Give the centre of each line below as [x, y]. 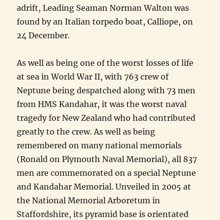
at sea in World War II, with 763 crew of [93, 77]
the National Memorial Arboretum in [89, 201]
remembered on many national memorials [99, 146]
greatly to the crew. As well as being [86, 132]
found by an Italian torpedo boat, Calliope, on [105, 22]
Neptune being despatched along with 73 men [106, 91]
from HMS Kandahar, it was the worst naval [102, 104]
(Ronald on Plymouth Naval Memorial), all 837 [107, 159]
